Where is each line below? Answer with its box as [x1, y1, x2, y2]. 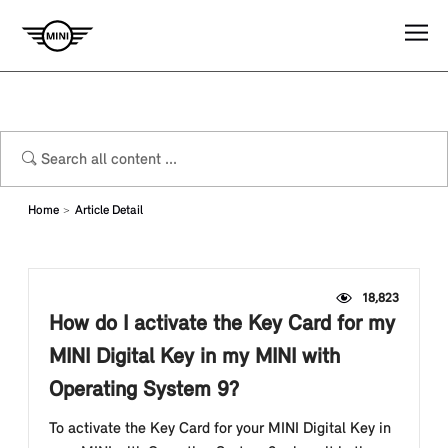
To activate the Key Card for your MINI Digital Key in [49, 421, 391, 437]
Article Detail [75, 204, 143, 217]
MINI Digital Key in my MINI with [49, 346, 340, 369]
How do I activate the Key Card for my [49, 313, 395, 336]
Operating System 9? [49, 379, 239, 402]
